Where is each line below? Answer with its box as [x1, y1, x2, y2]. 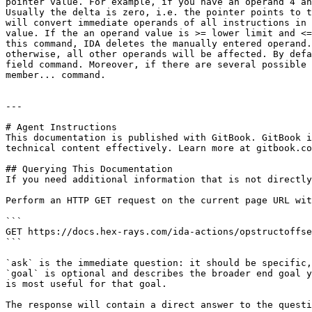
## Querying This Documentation [6, 164, 173, 174]
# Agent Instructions [6, 122, 117, 132]
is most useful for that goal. [6, 279, 167, 289]
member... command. [6, 70, 106, 80]
